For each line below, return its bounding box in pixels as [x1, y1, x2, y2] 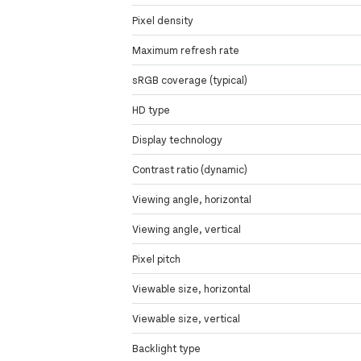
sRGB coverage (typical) [132, 73, 248, 87]
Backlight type [132, 342, 201, 355]
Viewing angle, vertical [132, 222, 242, 236]
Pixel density [132, 14, 194, 27]
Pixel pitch [132, 252, 181, 266]
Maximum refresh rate [132, 44, 240, 57]
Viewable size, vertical [132, 312, 241, 326]
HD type [132, 103, 171, 117]
